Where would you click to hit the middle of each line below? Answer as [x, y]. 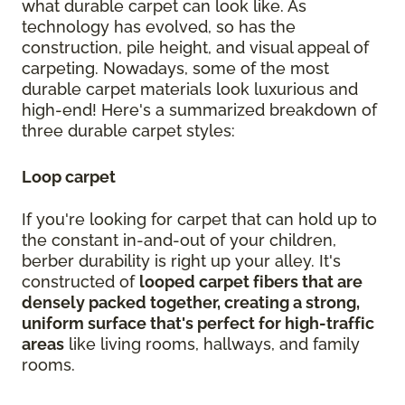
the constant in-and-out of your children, [179, 240]
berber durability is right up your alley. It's [181, 261]
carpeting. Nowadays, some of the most [175, 69]
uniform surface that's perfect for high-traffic [198, 324]
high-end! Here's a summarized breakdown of [199, 110]
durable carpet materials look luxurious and [190, 89]
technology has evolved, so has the [159, 27]
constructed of [80, 282]
